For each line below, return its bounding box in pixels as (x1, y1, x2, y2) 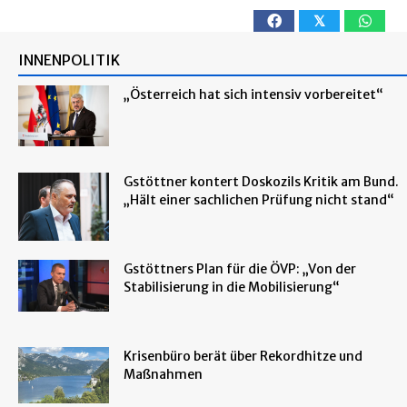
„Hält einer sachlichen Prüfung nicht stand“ (124, 191, 394, 208)
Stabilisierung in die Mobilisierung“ (124, 278, 340, 295)
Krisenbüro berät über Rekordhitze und (124, 347, 362, 364)
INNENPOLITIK (18, 50, 120, 69)
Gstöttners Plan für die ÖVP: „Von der (124, 260, 356, 277)
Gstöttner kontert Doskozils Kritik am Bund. (124, 173, 399, 190)
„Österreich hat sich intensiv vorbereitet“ (124, 85, 383, 103)
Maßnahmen (124, 365, 203, 382)
